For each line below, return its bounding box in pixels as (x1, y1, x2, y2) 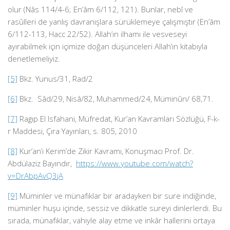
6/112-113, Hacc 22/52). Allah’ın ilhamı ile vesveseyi (8, 29, 187, 39)
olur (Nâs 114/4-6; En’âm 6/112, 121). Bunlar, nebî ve (8, 4, 193, 14)
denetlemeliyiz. (8, 53, 60, 64)
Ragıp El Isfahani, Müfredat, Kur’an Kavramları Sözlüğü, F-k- (17, 113, 220, 124)
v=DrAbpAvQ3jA (8, 170, 63, 181)
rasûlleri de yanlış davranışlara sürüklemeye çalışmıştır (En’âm (8, 16, 220, 27)
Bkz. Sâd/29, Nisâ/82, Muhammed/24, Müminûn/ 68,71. (17, 93, 214, 104)
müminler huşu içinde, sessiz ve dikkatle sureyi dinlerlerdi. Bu (8, 203, 222, 213)
